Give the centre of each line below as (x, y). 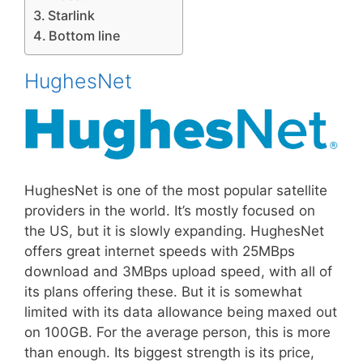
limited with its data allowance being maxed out (181, 312)
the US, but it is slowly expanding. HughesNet (174, 231)
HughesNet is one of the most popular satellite (176, 190)
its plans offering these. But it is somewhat (163, 291)
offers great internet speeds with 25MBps (160, 251)
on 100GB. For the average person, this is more (177, 332)
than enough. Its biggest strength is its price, (169, 352)
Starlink (72, 16)
